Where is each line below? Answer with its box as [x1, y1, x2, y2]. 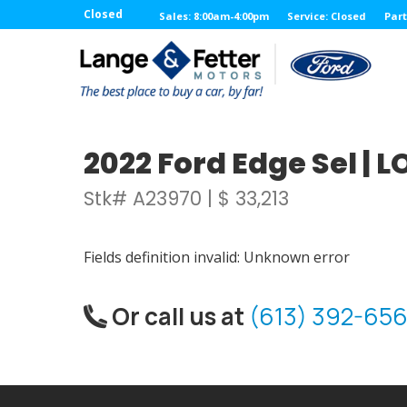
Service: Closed [287, 9, 366, 23]
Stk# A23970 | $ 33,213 [84, 185, 289, 212]
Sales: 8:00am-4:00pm [159, 9, 269, 23]
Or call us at [107, 300, 249, 333]
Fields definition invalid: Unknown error [84, 247, 350, 267]
